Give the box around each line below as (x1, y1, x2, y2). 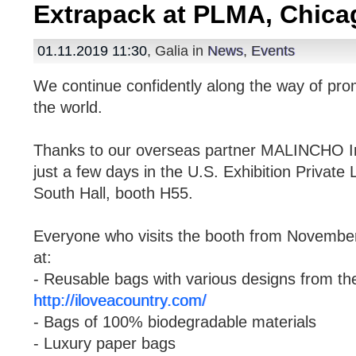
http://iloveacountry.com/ (33, 292, 207, 309)
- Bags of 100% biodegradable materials (33, 313, 317, 331)
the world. (33, 99, 103, 116)
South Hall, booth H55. (33, 184, 194, 202)
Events (251, 43, 296, 59)
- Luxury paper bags (33, 335, 176, 352)
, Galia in (147, 43, 208, 59)
